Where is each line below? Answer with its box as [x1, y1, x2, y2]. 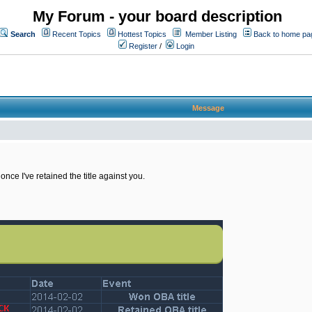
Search [10, 30, 36, 38]
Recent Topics [52, 30, 101, 38]
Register [127, 42, 157, 50]
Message [192, 104, 224, 112]
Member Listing [185, 30, 237, 38]
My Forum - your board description [33, 8, 282, 25]
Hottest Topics [118, 30, 166, 38]
